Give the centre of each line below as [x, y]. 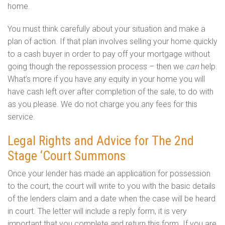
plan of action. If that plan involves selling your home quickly [113, 41]
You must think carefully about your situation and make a [106, 29]
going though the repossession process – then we [97, 66]
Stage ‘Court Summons [67, 155]
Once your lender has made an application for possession [109, 173]
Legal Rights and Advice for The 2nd [101, 140]
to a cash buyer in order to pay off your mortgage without [109, 54]
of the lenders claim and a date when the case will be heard [111, 198]
